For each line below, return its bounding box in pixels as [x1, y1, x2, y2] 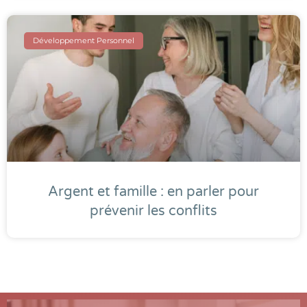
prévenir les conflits [90, 203, 217, 220]
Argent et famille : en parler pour [48, 184, 259, 201]
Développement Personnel [33, 35, 135, 45]
